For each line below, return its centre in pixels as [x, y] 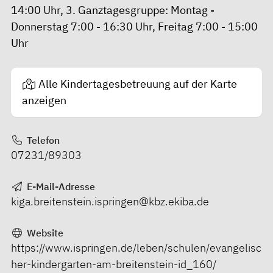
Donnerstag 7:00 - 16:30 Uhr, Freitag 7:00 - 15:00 [134, 26]
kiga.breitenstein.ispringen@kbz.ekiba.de [110, 201]
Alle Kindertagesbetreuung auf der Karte [138, 84]
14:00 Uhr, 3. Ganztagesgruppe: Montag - [113, 10]
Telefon [42, 140]
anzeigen [44, 101]
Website [44, 232]
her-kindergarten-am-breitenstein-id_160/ [114, 264]
